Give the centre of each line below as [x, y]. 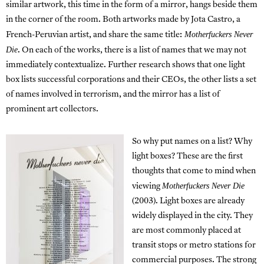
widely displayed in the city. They [192, 216]
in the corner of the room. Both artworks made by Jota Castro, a [123, 20]
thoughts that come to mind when [194, 171]
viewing [147, 187]
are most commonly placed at [187, 231]
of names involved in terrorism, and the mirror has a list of [113, 95]
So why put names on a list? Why [192, 142]
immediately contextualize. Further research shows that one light [126, 65]
